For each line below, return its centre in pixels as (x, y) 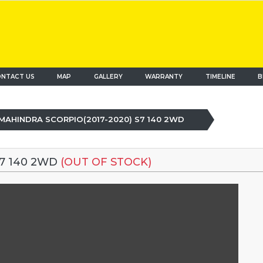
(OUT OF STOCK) (106, 162)
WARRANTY (164, 76)
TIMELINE (220, 76)
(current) (85, 76)
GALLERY (108, 76)
